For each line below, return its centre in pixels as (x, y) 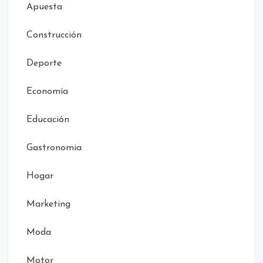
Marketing (48, 205)
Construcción (54, 36)
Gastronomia (54, 148)
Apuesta (44, 7)
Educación (48, 120)
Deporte (44, 64)
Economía (47, 92)
